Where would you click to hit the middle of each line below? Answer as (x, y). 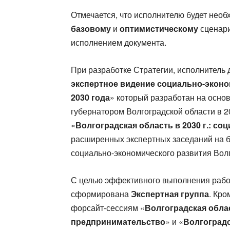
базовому (91, 28)
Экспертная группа (170, 194)
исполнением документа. (119, 42)
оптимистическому (159, 28)
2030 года (90, 97)
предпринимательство (118, 222)
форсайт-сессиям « (108, 208)
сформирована (101, 194)
